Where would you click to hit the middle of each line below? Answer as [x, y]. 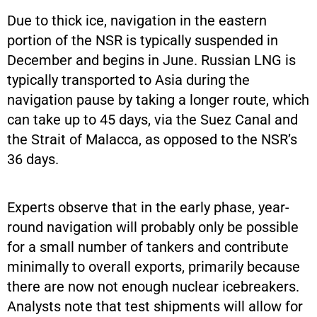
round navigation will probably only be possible [153, 227]
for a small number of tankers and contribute [148, 247]
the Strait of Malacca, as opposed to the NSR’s [152, 139]
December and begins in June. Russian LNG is [151, 60]
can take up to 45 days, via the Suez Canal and [152, 119]
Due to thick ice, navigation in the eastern [137, 20]
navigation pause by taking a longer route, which [158, 99]
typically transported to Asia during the [128, 80]
